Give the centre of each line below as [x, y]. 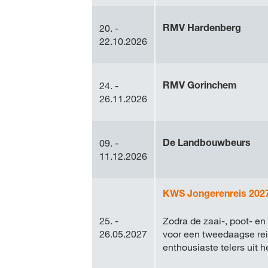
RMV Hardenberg [202, 28]
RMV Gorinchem [200, 85]
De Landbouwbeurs [207, 142]
